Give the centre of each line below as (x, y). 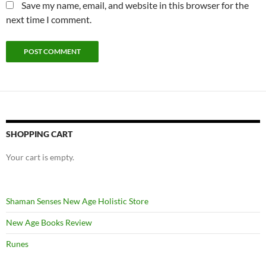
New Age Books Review (49, 222)
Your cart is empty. (40, 157)
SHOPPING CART (39, 134)
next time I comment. (49, 19)
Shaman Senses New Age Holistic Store (77, 201)
